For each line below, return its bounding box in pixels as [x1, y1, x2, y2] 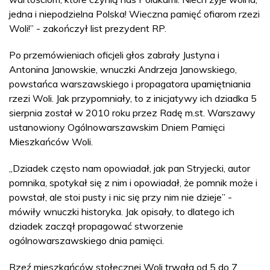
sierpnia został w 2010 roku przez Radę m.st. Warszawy [9, 106, 256, 119]
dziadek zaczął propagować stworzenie [9, 219, 183, 232]
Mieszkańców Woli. [9, 135, 93, 148]
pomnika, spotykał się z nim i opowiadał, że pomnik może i [9, 176, 257, 189]
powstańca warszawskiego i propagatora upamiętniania [9, 77, 251, 90]
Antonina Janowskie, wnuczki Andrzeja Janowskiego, [9, 63, 237, 75]
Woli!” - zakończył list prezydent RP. [9, 22, 166, 34]
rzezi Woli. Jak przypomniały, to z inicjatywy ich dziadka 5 [9, 92, 257, 104]
